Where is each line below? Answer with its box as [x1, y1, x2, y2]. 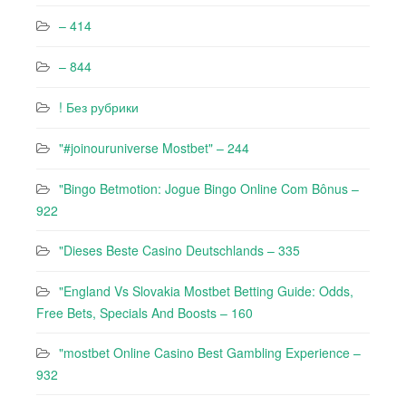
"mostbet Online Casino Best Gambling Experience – [59, 343, 361, 362]
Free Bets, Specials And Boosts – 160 [36, 304, 253, 322]
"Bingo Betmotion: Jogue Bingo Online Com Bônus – [59, 179, 359, 198]
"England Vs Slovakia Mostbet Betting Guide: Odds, [59, 282, 353, 300]
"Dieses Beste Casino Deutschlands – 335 [59, 241, 300, 259]
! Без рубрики [59, 98, 139, 116]
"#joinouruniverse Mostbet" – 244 [59, 139, 249, 157]
